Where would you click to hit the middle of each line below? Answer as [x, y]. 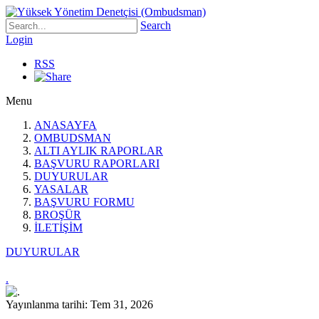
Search [156, 25]
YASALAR [61, 189]
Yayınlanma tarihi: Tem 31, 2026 [79, 304]
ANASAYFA [66, 125]
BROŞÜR [58, 215]
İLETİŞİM [58, 228]
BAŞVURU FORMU [84, 202]
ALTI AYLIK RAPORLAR [99, 151]
